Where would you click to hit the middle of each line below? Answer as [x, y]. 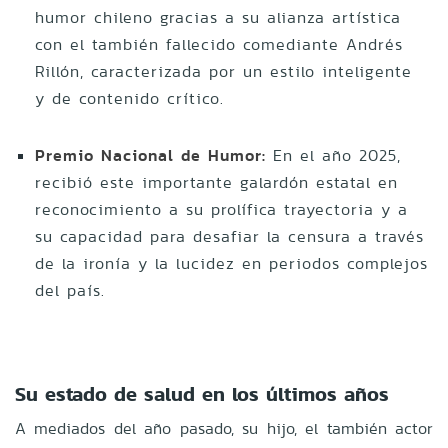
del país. [70, 290]
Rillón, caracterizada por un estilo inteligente [223, 71]
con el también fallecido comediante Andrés [219, 44]
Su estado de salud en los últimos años [202, 393]
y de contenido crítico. [129, 98]
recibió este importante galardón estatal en [216, 182]
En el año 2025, [333, 155]
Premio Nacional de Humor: [150, 155]
